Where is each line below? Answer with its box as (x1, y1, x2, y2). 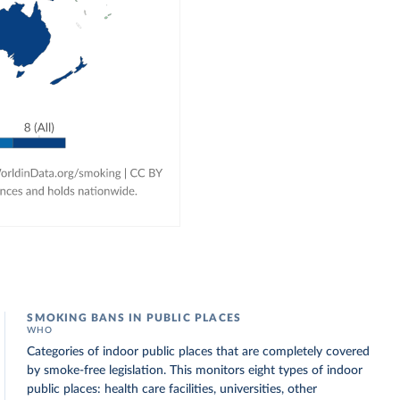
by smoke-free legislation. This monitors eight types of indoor (27, 364, 363, 377)
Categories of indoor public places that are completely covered (27, 346, 371, 358)
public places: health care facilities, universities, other (27, 383, 318, 396)
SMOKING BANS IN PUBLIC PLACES (27, 312, 242, 323)
